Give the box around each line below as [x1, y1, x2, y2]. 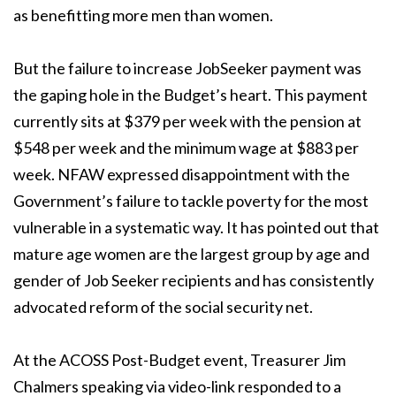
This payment [274, 84, 368, 104]
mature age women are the [13, 243, 201, 263]
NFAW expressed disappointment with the [57, 164, 350, 184]
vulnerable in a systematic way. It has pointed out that [13, 217, 379, 237]
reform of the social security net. [89, 296, 313, 316]
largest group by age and [201, 243, 369, 263]
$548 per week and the [13, 137, 174, 157]
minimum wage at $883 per [174, 137, 359, 157]
